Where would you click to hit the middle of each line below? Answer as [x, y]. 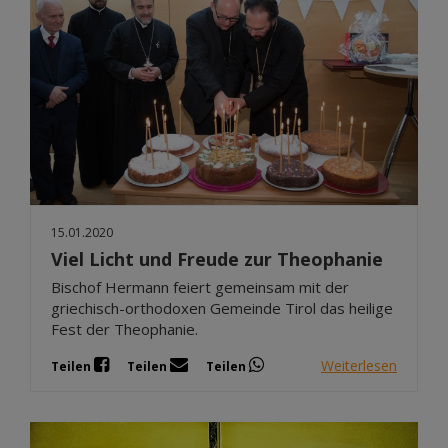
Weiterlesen [359, 365]
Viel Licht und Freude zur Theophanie [217, 259]
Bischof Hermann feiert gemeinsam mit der [200, 287]
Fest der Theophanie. [124, 329]
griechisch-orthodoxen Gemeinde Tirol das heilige [222, 308]
